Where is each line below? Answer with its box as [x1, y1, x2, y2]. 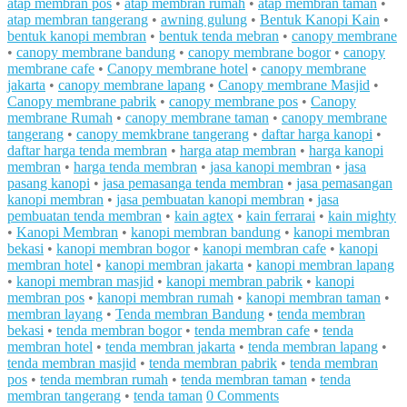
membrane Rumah [7, 110, 113, 126]
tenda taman [134, 388, 203, 404]
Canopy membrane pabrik [7, 94, 156, 110]
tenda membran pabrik [149, 355, 277, 372]
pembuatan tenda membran [7, 208, 162, 224]
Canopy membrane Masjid [218, 77, 370, 94]
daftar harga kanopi [262, 126, 372, 143]
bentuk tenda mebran [159, 28, 279, 45]
